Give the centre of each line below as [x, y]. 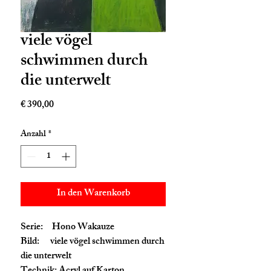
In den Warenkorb [93, 194]
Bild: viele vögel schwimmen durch [93, 242]
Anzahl [33, 134]
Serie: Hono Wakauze [67, 227]
